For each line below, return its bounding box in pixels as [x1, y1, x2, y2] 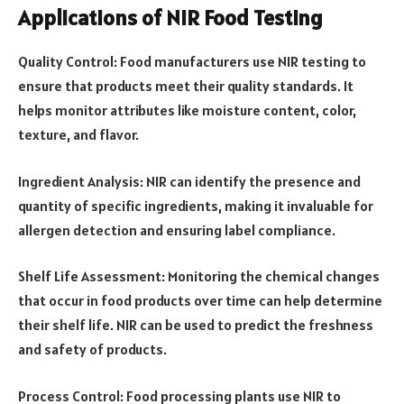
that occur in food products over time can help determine [18, 291, 382, 310]
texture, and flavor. [18, 125, 139, 144]
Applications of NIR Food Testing [18, 4, 323, 32]
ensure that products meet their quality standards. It [18, 77, 353, 96]
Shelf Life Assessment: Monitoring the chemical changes [18, 267, 380, 286]
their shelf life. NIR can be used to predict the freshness [18, 316, 373, 335]
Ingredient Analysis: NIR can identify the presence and [18, 171, 361, 190]
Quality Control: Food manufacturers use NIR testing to [18, 52, 366, 71]
